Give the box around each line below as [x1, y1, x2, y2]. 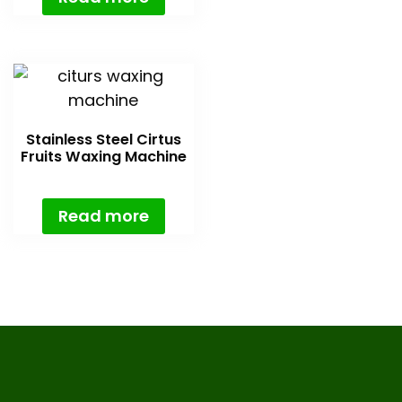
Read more [57, 204, 149, 227]
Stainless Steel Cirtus [25, 128, 181, 150]
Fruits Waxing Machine [20, 145, 187, 167]
